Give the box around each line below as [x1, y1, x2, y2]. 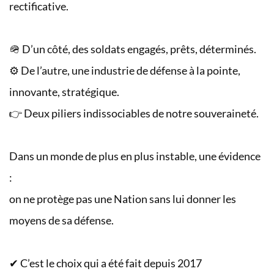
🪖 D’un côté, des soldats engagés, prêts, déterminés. [9, 43, 256, 56]
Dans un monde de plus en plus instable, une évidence [9, 150, 261, 163]
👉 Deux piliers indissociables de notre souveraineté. [9, 107, 259, 120]
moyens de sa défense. [9, 214, 114, 228]
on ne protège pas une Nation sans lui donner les [9, 193, 236, 206]
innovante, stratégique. [9, 86, 119, 99]
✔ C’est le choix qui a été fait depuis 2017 [9, 257, 202, 270]
